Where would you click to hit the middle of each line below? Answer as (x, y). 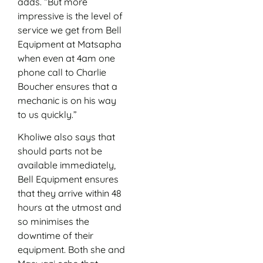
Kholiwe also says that (66, 137)
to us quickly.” (47, 114)
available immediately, (67, 165)
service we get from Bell (70, 30)
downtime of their (55, 236)
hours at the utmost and (70, 208)
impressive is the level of (70, 16)
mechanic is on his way (67, 100)
